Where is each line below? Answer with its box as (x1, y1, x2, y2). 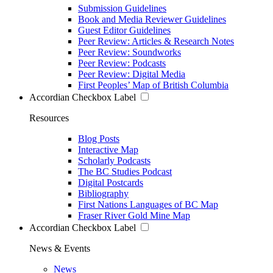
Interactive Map (78, 144, 138, 155)
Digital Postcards (78, 177, 143, 188)
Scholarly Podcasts (78, 155, 151, 166)
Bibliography (78, 188, 129, 199)
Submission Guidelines (78, 2, 166, 13)
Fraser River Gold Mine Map (78, 210, 190, 221)
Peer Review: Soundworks (78, 46, 181, 57)
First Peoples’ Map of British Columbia (78, 79, 229, 90)
